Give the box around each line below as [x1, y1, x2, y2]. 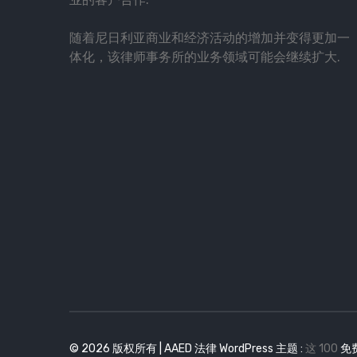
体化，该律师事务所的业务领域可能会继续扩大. [69, 49, 340, 65]
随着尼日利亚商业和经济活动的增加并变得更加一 [69, 29, 350, 45]
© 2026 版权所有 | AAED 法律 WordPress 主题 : [69, 341, 305, 355]
